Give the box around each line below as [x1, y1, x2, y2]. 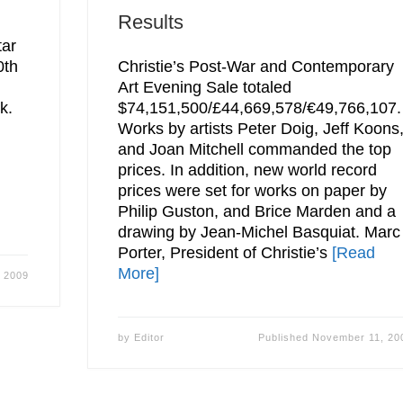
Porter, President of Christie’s [118, 244, 333, 263]
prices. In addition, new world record [118, 161, 378, 180]
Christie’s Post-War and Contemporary [118, 58, 395, 76]
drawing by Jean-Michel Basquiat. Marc [118, 223, 401, 242]
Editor [134, 332, 166, 344]
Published [258, 332, 313, 344]
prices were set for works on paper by [118, 182, 388, 201]
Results [118, 10, 184, 33]
